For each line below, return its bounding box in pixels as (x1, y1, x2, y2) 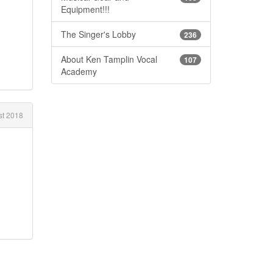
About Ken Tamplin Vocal (60, 52, 157, 65)
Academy (60, 65, 97, 77)
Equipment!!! (60, 2, 110, 15)
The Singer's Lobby (60, 27, 136, 40)
